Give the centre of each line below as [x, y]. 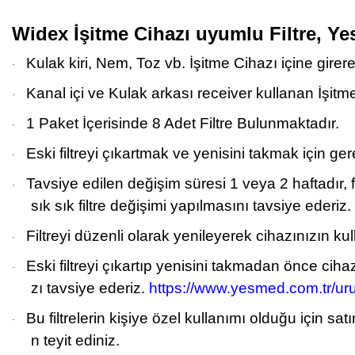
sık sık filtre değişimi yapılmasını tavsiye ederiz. [191, 206]
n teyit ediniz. [75, 340]
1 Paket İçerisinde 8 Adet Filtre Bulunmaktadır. [183, 123]
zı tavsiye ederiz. [90, 288]
